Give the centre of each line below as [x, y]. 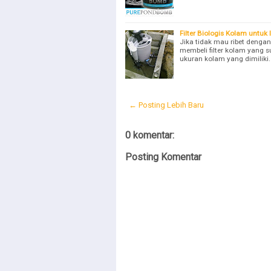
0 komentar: [150, 135]
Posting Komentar [163, 157]
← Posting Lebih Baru [166, 105]
